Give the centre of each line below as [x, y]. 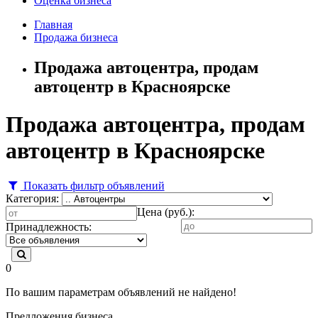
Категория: [32, 198]
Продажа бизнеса [76, 37]
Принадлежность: [49, 226]
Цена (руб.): [166, 212]
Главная [53, 24]
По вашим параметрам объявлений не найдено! [121, 292]
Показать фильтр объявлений [92, 185]
